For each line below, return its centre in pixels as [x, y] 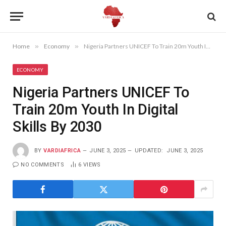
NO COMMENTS [42, 165]
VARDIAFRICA [62, 150]
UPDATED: [149, 150]
